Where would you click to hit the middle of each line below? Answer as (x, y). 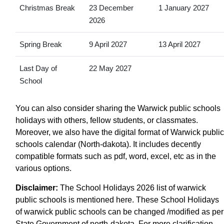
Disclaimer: (37, 187)
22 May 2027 (110, 68)
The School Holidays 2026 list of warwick (132, 187)
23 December (111, 7)
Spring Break (40, 44)
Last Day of (38, 68)
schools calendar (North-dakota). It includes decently (108, 144)
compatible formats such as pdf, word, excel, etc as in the (116, 156)
